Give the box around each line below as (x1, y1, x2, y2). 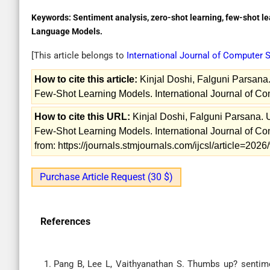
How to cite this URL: (34, 111, 130, 122)
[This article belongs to (31, 50, 127, 61)
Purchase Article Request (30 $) (40, 171, 173, 183)
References (40, 216, 90, 227)
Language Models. (31, 27, 102, 36)
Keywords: (31, 13, 73, 22)
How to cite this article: (34, 74, 137, 84)
